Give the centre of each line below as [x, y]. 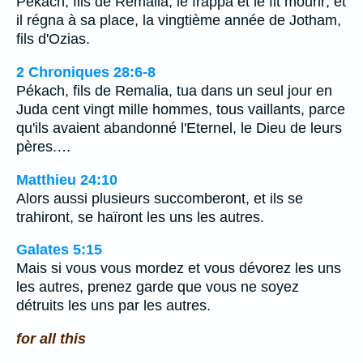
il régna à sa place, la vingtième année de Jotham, [179, 21]
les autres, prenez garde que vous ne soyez [158, 287]
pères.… [44, 146]
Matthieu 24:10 [67, 179]
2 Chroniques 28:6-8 [86, 72]
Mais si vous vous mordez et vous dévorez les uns [179, 269]
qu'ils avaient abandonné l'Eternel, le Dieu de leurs [179, 128]
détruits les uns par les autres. [113, 306]
